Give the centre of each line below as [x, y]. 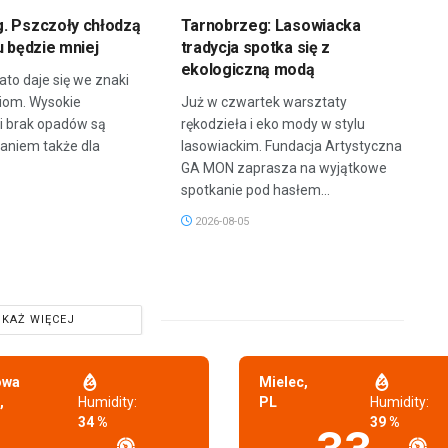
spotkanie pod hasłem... [255, 190]
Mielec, [283, 382]
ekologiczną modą [247, 70]
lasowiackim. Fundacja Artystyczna [291, 146]
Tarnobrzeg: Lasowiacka [270, 26]
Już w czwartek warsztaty [263, 102]
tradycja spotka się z [255, 48]
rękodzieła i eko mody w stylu [272, 124]
